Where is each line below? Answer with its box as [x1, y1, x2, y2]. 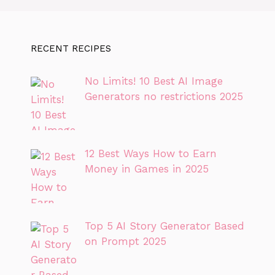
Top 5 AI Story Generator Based [84, 220, 244, 233]
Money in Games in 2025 [84, 162, 209, 175]
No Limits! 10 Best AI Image [84, 74, 223, 87]
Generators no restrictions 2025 [84, 90, 243, 103]
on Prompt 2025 [84, 235, 166, 248]
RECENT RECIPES [31, 42, 111, 54]
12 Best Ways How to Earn [84, 147, 217, 160]
